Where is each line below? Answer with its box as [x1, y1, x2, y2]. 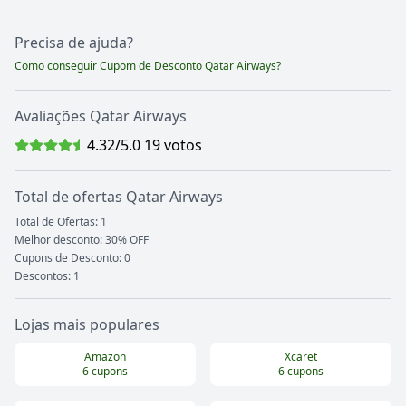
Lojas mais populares [14, 314, 159, 335]
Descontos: [14, 268, 73, 285]
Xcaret [284, 349, 317, 365]
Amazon [83, 349, 126, 365]
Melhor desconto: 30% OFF [14, 232, 149, 248]
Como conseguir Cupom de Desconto [14, 58, 205, 74]
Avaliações [14, 106, 90, 127]
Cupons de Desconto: [14, 250, 124, 266]
